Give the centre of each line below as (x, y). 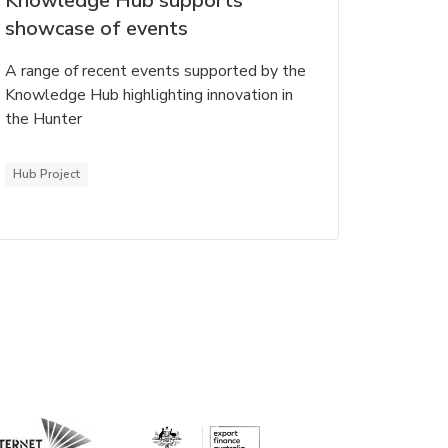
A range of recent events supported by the (155, 71)
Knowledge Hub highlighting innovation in (148, 95)
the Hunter (43, 119)
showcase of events (96, 29)
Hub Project (46, 174)
